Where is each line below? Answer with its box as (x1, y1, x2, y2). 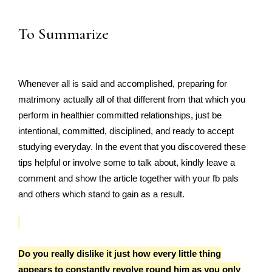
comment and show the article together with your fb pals (18, 173, 239, 183)
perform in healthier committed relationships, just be (18, 110, 222, 120)
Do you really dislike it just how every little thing (18, 248, 221, 259)
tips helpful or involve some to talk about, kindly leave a (18, 157, 235, 168)
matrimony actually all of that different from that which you (18, 94, 245, 104)
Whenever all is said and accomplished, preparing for (18, 78, 227, 89)
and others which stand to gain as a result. (18, 189, 185, 199)
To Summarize (18, 24, 109, 43)
